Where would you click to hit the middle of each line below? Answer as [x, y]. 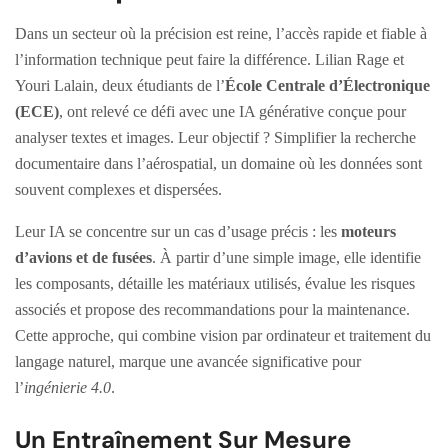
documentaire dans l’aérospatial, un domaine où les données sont [218, 163]
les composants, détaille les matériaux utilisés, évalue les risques [215, 283]
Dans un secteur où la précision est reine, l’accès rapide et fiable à [221, 33]
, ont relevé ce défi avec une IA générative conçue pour [232, 111]
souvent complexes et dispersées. [118, 189]
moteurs [368, 231]
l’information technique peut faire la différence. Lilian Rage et [209, 59]
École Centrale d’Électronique [327, 85]
